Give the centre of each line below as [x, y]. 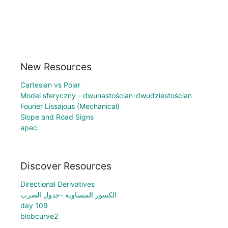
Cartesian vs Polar [50, 84]
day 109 [34, 206]
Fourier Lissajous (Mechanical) [70, 106]
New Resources [56, 66]
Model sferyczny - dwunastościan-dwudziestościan [106, 95]
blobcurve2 [39, 216]
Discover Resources [66, 166]
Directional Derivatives [58, 184]
